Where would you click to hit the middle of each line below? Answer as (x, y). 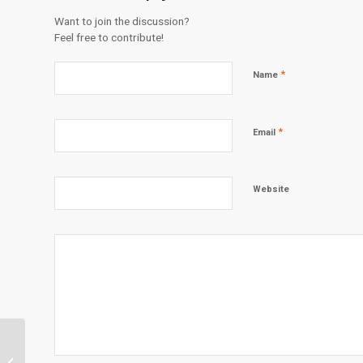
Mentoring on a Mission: (85, 354)
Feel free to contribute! (109, 38)
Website (271, 190)
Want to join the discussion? (122, 21)
